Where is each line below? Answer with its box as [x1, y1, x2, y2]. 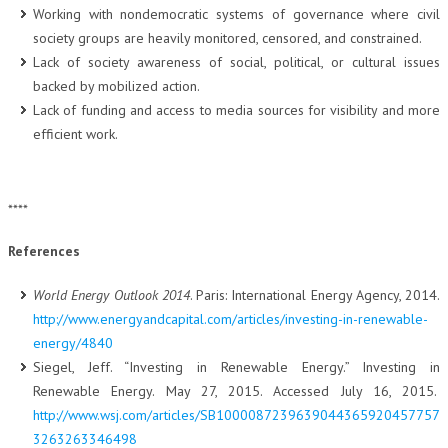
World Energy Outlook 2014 [33, 285, 190, 304]
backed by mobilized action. [33, 77, 200, 95]
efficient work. [33, 125, 118, 143]
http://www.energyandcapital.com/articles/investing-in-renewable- [33, 309, 428, 328]
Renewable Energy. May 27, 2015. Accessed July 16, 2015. [33, 381, 440, 400]
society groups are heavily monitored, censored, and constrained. [33, 29, 422, 47]
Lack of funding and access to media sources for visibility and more [33, 101, 440, 119]
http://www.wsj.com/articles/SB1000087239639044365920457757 [33, 405, 440, 424]
